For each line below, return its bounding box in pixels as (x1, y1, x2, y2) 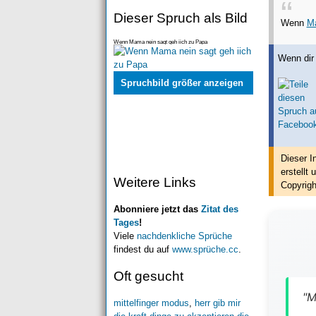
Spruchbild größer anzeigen (120, 78, 243, 89)
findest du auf (113, 243, 172, 255)
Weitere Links (113, 174, 196, 190)
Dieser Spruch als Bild (113, 11, 248, 26)
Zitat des (200, 203, 238, 214)
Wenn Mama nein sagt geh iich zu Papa (113, 39, 207, 46)
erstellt (280, 166, 308, 177)
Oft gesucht (113, 268, 183, 284)
